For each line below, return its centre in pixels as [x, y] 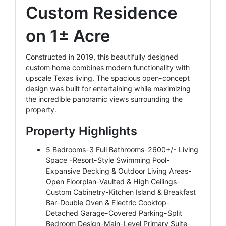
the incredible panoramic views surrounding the [104, 99]
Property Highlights [81, 131]
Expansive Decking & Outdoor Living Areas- [119, 171]
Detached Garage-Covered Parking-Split [114, 213]
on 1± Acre [68, 36]
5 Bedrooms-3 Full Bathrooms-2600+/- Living [122, 149]
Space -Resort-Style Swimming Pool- [108, 160]
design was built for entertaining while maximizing [108, 88]
